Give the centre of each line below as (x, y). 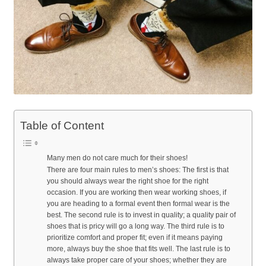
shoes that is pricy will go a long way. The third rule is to (136, 227)
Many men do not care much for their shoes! (118, 158)
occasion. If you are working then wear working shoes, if (137, 193)
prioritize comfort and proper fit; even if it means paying (135, 238)
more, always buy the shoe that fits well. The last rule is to (139, 249)
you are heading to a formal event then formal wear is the (139, 204)
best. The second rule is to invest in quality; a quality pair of (142, 215)
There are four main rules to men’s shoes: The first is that (138, 170)
